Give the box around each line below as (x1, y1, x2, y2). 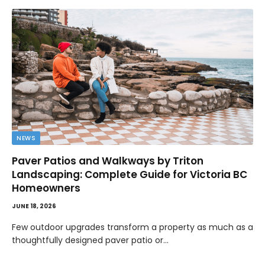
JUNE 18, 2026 (12, 201, 56, 211)
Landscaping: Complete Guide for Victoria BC (12, 167, 247, 182)
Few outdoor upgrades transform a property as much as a (12, 221, 253, 233)
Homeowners (12, 180, 83, 195)
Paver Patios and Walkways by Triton (12, 153, 203, 168)
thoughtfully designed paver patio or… (12, 234, 169, 246)
